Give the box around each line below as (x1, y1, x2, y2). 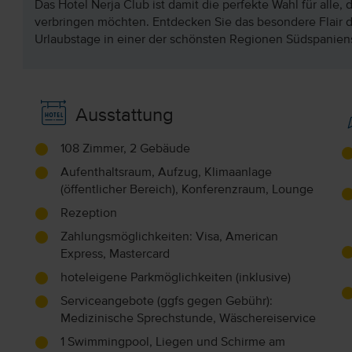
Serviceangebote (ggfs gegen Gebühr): (60, 295, 273, 308)
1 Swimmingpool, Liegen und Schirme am (60, 335, 285, 349)
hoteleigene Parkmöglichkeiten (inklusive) (60, 271, 291, 284)
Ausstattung (71, 105, 174, 125)
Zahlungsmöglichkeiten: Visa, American (60, 230, 278, 244)
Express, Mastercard (60, 247, 170, 261)
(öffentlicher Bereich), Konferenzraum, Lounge (60, 183, 313, 196)
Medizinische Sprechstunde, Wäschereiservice (60, 312, 316, 325)
